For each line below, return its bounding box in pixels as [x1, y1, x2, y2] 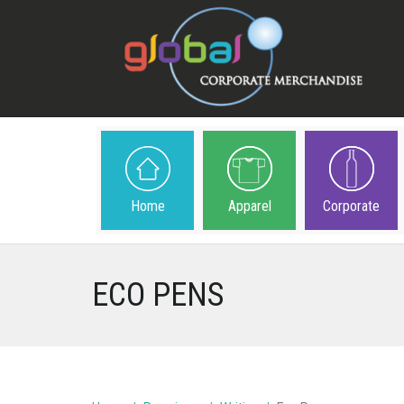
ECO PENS [92, 276, 224, 314]
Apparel [227, 197, 271, 215]
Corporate [323, 197, 380, 215]
